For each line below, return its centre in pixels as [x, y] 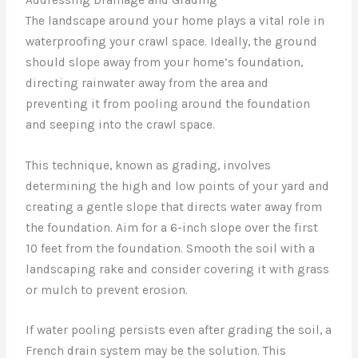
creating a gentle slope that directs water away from [174, 207]
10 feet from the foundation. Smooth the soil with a [171, 248]
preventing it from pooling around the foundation [168, 103]
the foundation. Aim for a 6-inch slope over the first [172, 227]
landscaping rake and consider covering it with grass [178, 269]
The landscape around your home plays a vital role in [175, 20]
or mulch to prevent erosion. [107, 290]
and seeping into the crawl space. [121, 124]
